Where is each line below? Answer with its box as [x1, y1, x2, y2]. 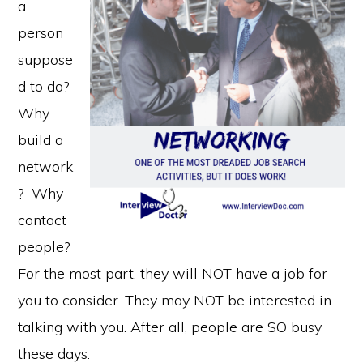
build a [18, 130, 64, 149]
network [18, 156, 74, 176]
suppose [18, 49, 74, 69]
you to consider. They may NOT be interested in [18, 290, 332, 310]
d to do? [18, 76, 70, 96]
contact [18, 210, 67, 229]
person [18, 23, 64, 42]
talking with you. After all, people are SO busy [18, 317, 322, 336]
